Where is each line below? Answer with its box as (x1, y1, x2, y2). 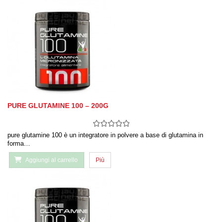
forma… (7, 140, 30, 148)
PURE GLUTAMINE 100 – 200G (7, 102, 109, 110)
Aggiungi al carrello (25, 157, 78, 164)
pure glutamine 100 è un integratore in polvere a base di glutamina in (7, 131, 203, 139)
